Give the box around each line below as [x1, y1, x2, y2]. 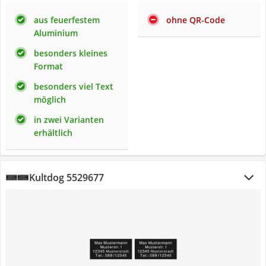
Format [34, 61, 63, 72]
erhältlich [34, 127, 72, 138]
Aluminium [34, 27, 78, 39]
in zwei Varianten [34, 114, 104, 125]
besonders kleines [34, 47, 107, 59]
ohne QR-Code [166, 14, 225, 26]
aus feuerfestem [34, 14, 100, 26]
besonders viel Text [34, 81, 113, 92]
